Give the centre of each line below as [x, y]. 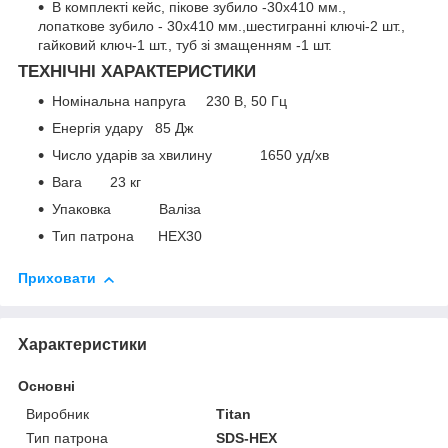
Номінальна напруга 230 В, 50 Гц [169, 101]
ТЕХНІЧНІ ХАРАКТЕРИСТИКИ [137, 71]
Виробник [57, 413]
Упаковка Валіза [126, 209]
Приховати [57, 278]
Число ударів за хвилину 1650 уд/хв [190, 155]
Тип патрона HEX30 [127, 236]
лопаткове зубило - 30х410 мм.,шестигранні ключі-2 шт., [221, 25]
